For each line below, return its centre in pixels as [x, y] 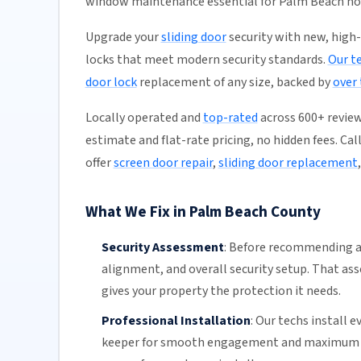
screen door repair [163, 163]
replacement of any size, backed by [234, 83]
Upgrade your [123, 37]
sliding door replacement [288, 163]
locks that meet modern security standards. [206, 60]
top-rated [230, 118]
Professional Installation [176, 320]
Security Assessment [162, 248]
